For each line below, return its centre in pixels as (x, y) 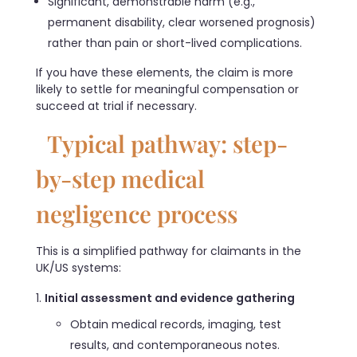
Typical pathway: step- (162, 143)
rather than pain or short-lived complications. (175, 43)
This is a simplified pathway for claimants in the (169, 251)
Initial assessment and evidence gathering (170, 298)
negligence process (137, 214)
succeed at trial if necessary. (116, 106)
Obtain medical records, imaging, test (176, 324)
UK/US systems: (78, 267)
